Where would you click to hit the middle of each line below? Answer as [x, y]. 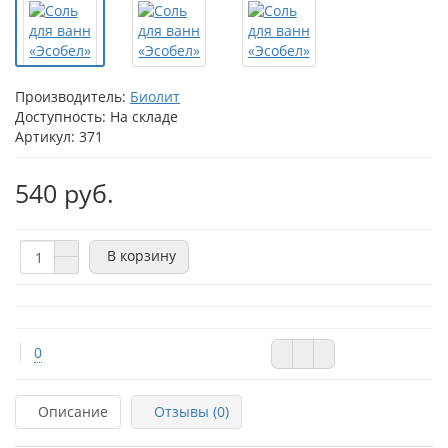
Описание [73, 411]
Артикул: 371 [59, 136]
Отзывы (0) [191, 411]
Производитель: [72, 96]
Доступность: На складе [96, 116]
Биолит [155, 96]
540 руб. [64, 193]
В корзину [141, 255]
